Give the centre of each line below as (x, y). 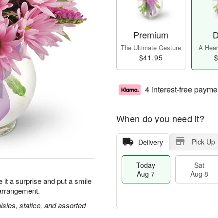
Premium (151, 35)
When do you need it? (160, 118)
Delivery (150, 142)
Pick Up (203, 142)
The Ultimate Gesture (151, 48)
